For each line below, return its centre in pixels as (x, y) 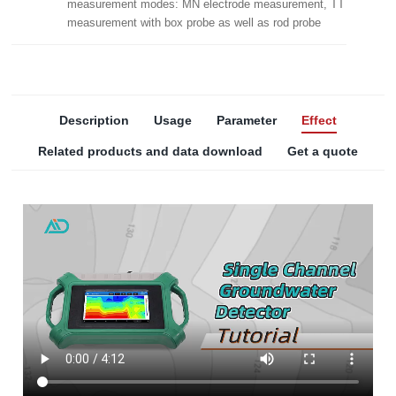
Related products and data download (150, 152)
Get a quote (322, 152)
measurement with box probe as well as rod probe (194, 23)
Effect (319, 121)
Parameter (246, 121)
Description (94, 121)
